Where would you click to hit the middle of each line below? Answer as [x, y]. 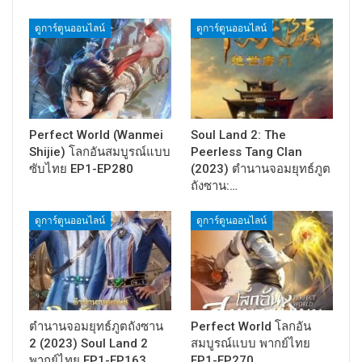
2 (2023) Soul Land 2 [88, 343]
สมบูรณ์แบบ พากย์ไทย [250, 343]
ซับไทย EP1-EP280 [81, 168]
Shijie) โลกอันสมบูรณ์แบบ [100, 152]
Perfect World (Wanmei [96, 135]
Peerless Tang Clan [246, 152]
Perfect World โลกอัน [251, 326]
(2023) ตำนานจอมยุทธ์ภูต [261, 168]
